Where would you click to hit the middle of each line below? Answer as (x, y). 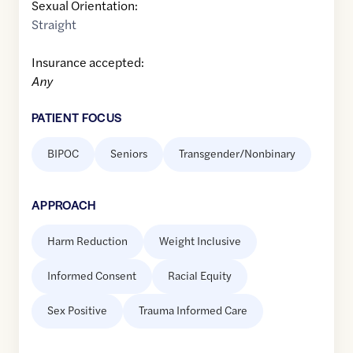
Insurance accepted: (88, 62)
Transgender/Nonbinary (237, 153)
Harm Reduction (87, 241)
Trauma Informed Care (193, 310)
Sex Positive (77, 310)
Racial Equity (200, 275)
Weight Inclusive (200, 241)
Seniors (129, 153)
